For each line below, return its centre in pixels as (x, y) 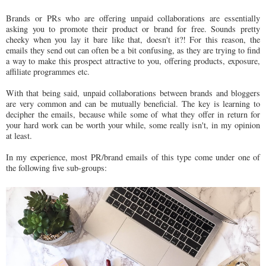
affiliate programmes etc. (48, 71)
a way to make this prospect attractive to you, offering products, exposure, (133, 61)
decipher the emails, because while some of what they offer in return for (133, 114)
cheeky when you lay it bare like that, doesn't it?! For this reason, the (133, 39)
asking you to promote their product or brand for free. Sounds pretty (133, 28)
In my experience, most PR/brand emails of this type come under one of (133, 157)
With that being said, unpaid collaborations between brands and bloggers (133, 93)
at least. (19, 135)
